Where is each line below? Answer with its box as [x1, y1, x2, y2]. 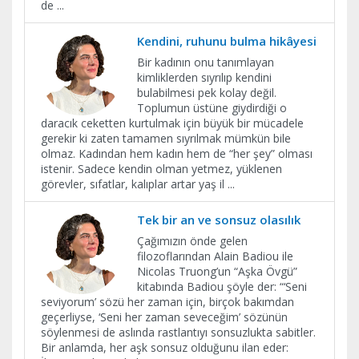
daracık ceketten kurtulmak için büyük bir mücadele [41, 115, 304, 131]
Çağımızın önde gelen [137, 232, 248, 248]
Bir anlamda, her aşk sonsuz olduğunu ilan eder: [41, 339, 288, 355]
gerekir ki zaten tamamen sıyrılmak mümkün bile [41, 130, 291, 146]
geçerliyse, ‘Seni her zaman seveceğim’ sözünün [41, 309, 288, 325]
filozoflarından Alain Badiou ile [137, 248, 293, 264]
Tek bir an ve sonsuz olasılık [137, 211, 301, 228]
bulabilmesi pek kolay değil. [137, 84, 276, 100]
